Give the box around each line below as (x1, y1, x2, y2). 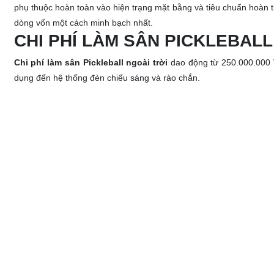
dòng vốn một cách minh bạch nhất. (13, 18, 153, 28)
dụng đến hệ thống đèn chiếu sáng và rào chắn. (13, 73, 202, 83)
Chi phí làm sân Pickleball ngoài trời (13, 57, 168, 67)
